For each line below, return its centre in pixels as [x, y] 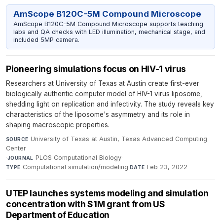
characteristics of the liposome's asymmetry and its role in [98, 114]
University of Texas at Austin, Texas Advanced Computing [119, 139]
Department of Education [58, 215]
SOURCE [17, 139]
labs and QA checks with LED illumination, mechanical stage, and [109, 32]
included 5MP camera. [46, 40]
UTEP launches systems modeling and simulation [107, 193]
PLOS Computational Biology [79, 157]
